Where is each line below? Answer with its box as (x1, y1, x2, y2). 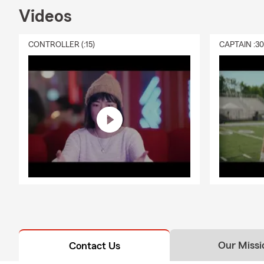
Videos (19, 7, 72, 25)
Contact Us (68, 240, 120, 251)
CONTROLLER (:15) (28, 40, 95, 49)
